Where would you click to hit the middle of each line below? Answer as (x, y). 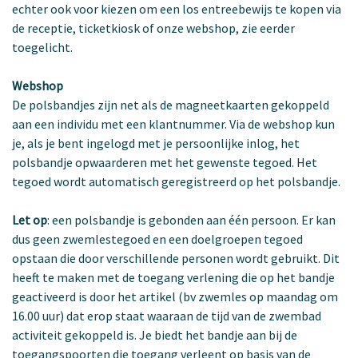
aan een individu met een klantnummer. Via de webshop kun (173, 123)
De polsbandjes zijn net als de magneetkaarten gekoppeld (171, 104)
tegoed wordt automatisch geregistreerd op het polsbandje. (176, 181)
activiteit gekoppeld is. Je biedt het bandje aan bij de (155, 334)
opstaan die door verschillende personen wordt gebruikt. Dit (176, 258)
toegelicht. (42, 47)
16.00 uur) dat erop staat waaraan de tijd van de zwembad (167, 315)
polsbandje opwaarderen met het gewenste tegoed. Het (165, 162)
